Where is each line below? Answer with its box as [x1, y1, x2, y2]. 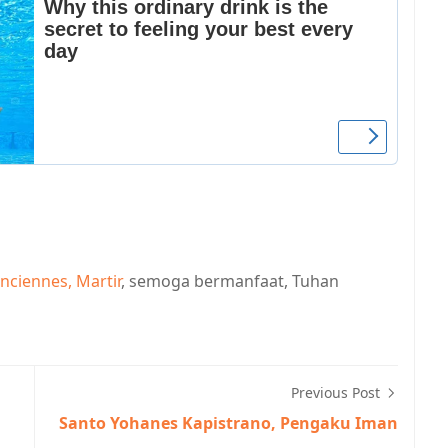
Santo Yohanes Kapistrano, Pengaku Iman [59, 411, 398, 434]
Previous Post [291, 382, 384, 402]
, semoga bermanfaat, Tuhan [121, 269, 339, 292]
